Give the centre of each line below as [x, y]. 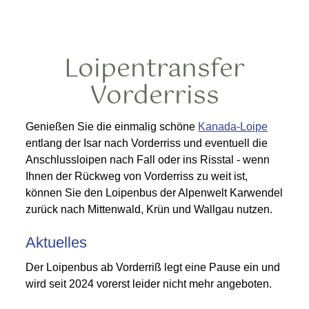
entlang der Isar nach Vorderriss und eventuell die [147, 143]
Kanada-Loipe [233, 127]
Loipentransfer [154, 70]
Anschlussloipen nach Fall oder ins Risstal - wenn [148, 160]
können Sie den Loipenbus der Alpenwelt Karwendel [154, 193]
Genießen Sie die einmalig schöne [112, 127]
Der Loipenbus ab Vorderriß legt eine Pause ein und [153, 267]
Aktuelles [57, 242]
